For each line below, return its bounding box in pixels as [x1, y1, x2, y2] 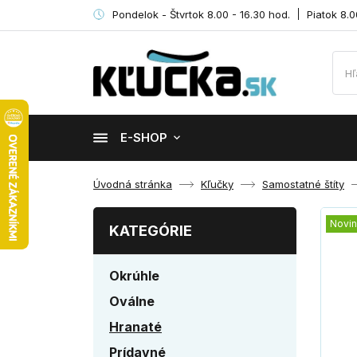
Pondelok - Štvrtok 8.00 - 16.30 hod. [112, 8, 290, 22]
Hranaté [109, 319, 162, 335]
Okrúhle [109, 268, 159, 284]
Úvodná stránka [93, 178, 172, 190]
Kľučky [201, 178, 233, 190]
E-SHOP [120, 130, 167, 145]
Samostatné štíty [262, 178, 344, 190]
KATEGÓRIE [109, 222, 192, 239]
